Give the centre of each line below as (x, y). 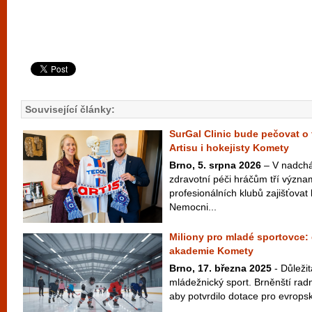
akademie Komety (211, 251)
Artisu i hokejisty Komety (229, 148)
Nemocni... (193, 207)
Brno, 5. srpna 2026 (215, 165)
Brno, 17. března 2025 (220, 268)
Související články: (70, 109)
